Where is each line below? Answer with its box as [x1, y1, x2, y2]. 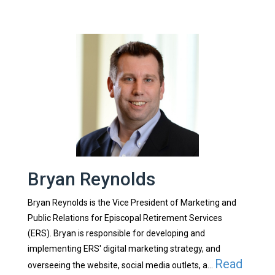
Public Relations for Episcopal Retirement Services [27, 212, 222, 223]
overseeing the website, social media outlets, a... [27, 260, 215, 270]
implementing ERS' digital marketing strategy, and [27, 243, 220, 254]
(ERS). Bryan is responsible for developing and [27, 228, 205, 238]
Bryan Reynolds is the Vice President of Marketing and [27, 197, 236, 207]
